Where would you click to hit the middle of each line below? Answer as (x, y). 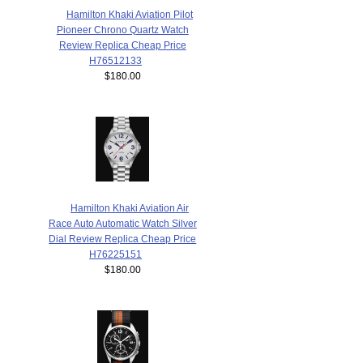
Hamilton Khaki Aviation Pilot (129, 14)
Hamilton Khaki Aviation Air (129, 207)
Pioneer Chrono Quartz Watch (122, 29)
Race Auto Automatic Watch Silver (122, 223)
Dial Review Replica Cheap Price (123, 238)
